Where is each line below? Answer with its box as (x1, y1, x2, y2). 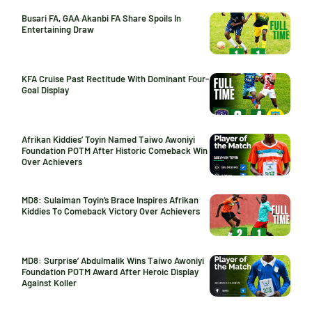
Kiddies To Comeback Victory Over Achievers (22, 205, 200, 217)
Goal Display (22, 84, 69, 95)
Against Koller (22, 277, 77, 288)
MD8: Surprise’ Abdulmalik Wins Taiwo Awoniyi (22, 255, 204, 266)
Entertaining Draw (22, 24, 94, 35)
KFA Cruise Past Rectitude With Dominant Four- (22, 73, 209, 84)
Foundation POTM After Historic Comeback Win (22, 145, 208, 156)
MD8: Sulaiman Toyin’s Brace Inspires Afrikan (22, 194, 198, 205)
